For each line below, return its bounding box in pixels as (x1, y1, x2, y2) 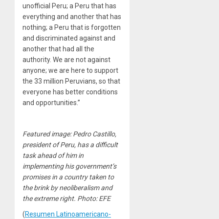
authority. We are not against (22, 55, 110, 64)
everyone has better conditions (22, 88, 118, 96)
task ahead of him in (22, 151, 84, 159)
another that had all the (22, 44, 94, 53)
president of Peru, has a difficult (22, 140, 118, 149)
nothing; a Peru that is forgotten (22, 23, 121, 31)
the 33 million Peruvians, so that (22, 77, 120, 85)
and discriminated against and (22, 34, 115, 42)
